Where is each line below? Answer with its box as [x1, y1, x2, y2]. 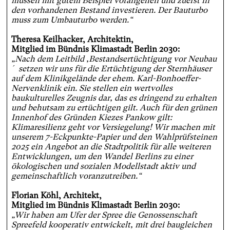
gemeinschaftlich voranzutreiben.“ [11, 171, 141, 181]
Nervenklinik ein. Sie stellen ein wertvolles [11, 83, 172, 93]
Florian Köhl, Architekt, [11, 190, 102, 201]
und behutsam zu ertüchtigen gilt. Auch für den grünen [11, 103, 217, 113]
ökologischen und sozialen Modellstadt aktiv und [11, 161, 196, 171]
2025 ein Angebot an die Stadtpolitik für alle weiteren [11, 142, 211, 152]
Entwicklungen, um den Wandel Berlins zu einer [11, 151, 193, 162]
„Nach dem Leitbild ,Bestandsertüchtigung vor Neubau [11, 54, 217, 64]
